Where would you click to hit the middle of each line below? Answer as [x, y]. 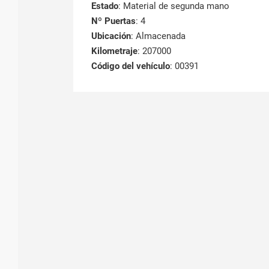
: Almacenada [158, 36]
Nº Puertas [113, 21]
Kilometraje [114, 51]
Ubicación [111, 36]
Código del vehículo [131, 66]
